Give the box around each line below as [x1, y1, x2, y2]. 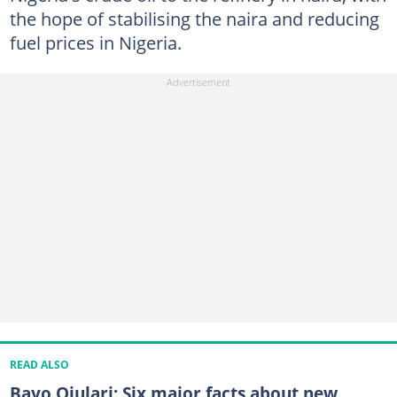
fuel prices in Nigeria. [9, 29, 182, 55]
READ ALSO [9, 358, 69, 372]
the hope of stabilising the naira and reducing [9, 5, 379, 31]
